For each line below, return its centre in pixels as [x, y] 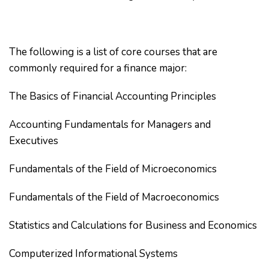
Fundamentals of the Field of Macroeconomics [114, 197]
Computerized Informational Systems [93, 254]
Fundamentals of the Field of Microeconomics [113, 169]
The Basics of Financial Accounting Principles [113, 96]
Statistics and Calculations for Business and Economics [133, 225]
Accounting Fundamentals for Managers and [110, 125]
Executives [34, 141]
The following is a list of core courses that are [113, 52]
